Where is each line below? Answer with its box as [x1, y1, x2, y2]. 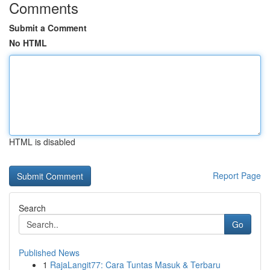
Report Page [213, 169, 261, 181]
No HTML [9, 37, 47, 49]
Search [19, 202, 46, 214]
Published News [19, 246, 80, 259]
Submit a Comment [9, 22, 87, 34]
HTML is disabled [9, 136, 75, 148]
